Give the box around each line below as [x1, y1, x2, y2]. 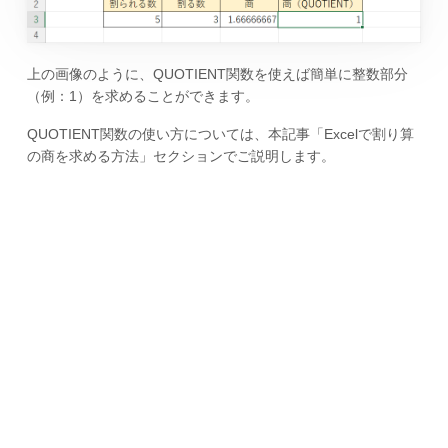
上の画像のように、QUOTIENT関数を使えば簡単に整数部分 [26, 65, 408, 82]
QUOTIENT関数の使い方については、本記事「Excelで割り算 [26, 126, 414, 143]
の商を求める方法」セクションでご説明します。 [26, 148, 335, 165]
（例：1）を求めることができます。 [26, 87, 259, 104]
